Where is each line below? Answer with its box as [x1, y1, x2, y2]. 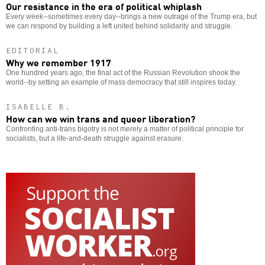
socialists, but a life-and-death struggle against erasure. [6, 134, 183, 143]
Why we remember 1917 [6, 54, 111, 69]
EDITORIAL [6, 45, 59, 56]
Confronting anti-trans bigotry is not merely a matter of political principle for [6, 124, 244, 133]
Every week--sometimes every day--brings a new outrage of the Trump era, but [6, 12, 257, 21]
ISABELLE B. [6, 101, 71, 112]
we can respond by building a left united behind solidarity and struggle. [6, 21, 232, 30]
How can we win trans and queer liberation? [6, 111, 195, 125]
